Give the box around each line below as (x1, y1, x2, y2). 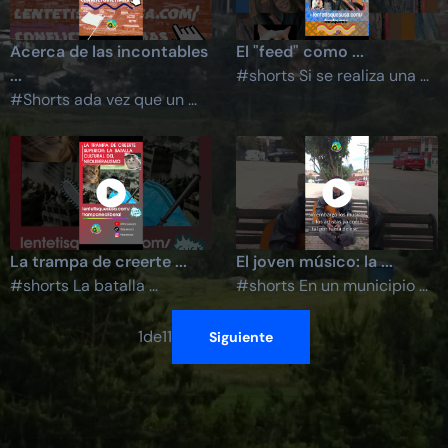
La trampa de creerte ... (9, 250, 187, 272)
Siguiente (209, 327, 273, 346)
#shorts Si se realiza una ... (236, 65, 429, 87)
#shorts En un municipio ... (236, 274, 428, 296)
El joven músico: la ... (236, 250, 393, 272)
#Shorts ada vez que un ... (9, 89, 197, 111)
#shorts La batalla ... (9, 274, 158, 296)
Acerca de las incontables (9, 41, 208, 63)
